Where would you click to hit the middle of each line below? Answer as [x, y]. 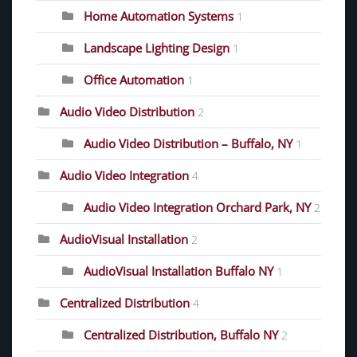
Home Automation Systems [159, 16]
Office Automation [134, 80]
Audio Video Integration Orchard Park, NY [197, 208]
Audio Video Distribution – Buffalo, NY [188, 144]
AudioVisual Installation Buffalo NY [178, 271]
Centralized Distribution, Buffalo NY [181, 335]
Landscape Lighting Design [157, 48]
